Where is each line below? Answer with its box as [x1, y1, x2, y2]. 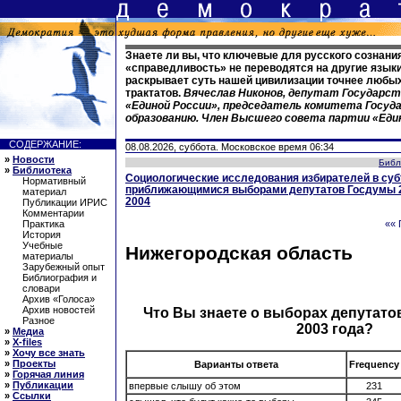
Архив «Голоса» [22, 294, 95, 304]
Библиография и [22, 272, 97, 283]
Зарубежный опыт [22, 261, 105, 272]
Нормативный [22, 175, 86, 186]
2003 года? [296, 321, 373, 337]
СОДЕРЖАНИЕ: [9, 139, 81, 149]
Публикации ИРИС [22, 197, 107, 208]
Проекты [13, 358, 55, 369]
